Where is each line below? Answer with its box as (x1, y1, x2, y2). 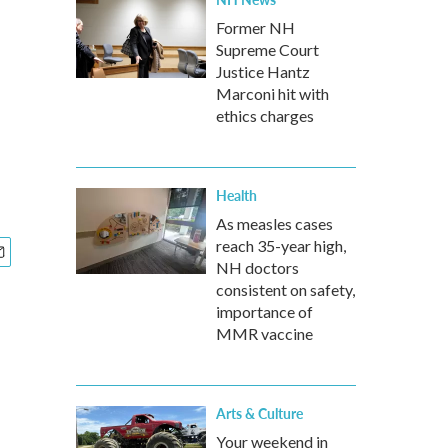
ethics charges (216, 106, 314, 125)
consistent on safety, (216, 280, 355, 299)
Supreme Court (216, 40, 319, 59)
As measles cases (216, 214, 333, 233)
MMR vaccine (216, 324, 313, 343)
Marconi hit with (216, 84, 329, 103)
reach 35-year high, (216, 236, 346, 255)
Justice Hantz (216, 62, 310, 81)
